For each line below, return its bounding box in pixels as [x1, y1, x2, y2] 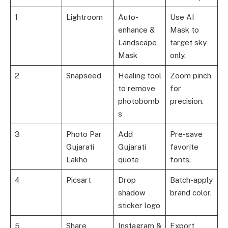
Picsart [66, 175, 91, 184]
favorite [169, 142, 198, 151]
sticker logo [118, 201, 160, 210]
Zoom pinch [169, 71, 211, 80]
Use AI [169, 12, 194, 21]
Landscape [118, 38, 157, 47]
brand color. [169, 188, 212, 197]
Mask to [169, 25, 199, 34]
